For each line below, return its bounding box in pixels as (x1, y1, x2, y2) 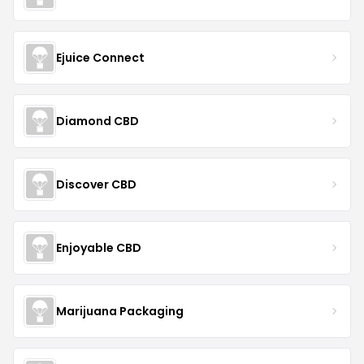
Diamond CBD (56, 112, 139, 129)
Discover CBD (56, 175, 136, 193)
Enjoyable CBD (56, 239, 141, 256)
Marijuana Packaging (56, 302, 184, 319)
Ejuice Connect (56, 49, 145, 66)
